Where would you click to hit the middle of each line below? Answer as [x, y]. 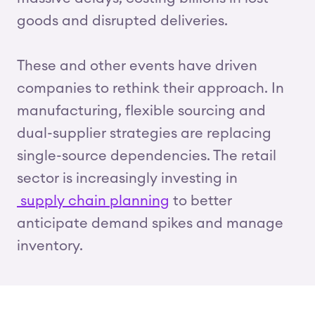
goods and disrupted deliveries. [122, 21]
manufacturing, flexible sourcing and [141, 111]
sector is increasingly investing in [127, 179]
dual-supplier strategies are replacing [144, 134]
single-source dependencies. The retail [147, 156]
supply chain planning [93, 201]
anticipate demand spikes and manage [150, 224]
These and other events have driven [137, 66]
